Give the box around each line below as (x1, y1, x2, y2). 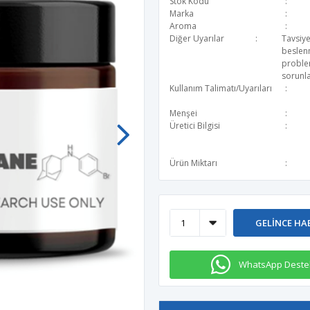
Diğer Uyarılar (170, 33, 224, 44)
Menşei (170, 107, 197, 119)
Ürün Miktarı (170, 157, 217, 169)
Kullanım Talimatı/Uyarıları (170, 82, 272, 94)
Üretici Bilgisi (170, 120, 220, 131)
